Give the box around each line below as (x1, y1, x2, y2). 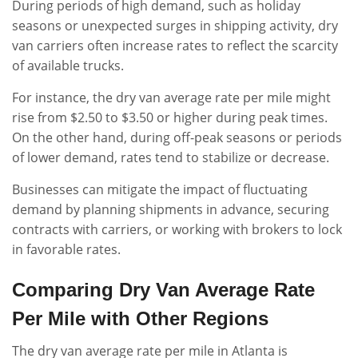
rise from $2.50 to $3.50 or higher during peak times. (12, 109, 328, 126)
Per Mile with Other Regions (12, 308, 268, 329)
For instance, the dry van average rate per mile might (12, 89, 331, 106)
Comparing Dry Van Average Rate (12, 279, 315, 300)
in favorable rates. (12, 241, 121, 258)
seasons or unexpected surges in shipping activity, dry (12, 17, 338, 34)
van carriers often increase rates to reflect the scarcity (12, 37, 338, 54)
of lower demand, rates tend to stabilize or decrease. (12, 149, 329, 166)
